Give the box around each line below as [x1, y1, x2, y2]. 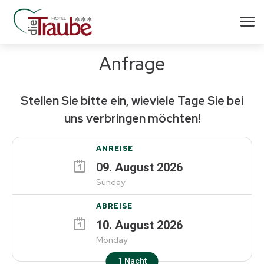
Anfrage [99, 52, 165, 75]
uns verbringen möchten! [64, 111, 200, 126]
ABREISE [95, 202, 133, 211]
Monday [95, 235, 127, 245]
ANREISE [95, 144, 133, 153]
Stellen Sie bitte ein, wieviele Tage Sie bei [21, 93, 243, 108]
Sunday [95, 177, 125, 187]
